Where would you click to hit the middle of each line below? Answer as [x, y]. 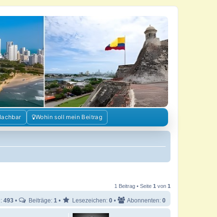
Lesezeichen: [90, 201]
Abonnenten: [144, 201]
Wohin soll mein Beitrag [69, 117]
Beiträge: [40, 201]
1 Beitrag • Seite [134, 186]
